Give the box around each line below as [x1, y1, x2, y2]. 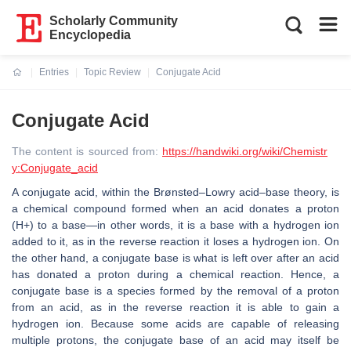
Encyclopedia [49, 28, 132, 42]
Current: [13, 76, 49, 87]
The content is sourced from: [12, 145, 162, 157]
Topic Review [84, 67, 141, 78]
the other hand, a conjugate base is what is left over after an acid [12, 251, 339, 264]
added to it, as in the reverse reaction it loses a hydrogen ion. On [12, 235, 339, 248]
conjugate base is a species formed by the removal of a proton [12, 284, 339, 297]
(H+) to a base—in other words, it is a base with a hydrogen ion [12, 219, 339, 231]
